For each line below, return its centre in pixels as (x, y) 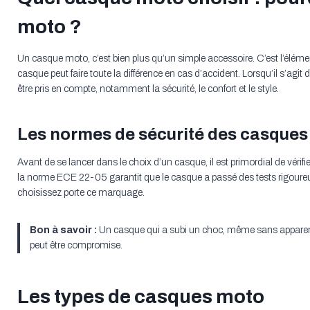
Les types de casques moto (140, 297)
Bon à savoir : (63, 230)
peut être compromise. (76, 246)
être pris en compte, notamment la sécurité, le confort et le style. (148, 89)
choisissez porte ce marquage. (81, 193)
